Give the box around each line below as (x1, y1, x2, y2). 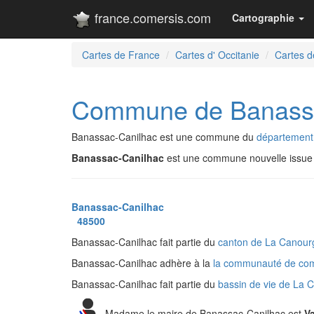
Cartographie (232, 11, 294, 25)
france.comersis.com (91, 8, 211, 27)
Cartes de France (82, 48, 160, 62)
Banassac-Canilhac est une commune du (71, 130, 257, 144)
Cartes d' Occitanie (175, 48, 259, 62)
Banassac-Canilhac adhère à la (71, 256, 213, 270)
